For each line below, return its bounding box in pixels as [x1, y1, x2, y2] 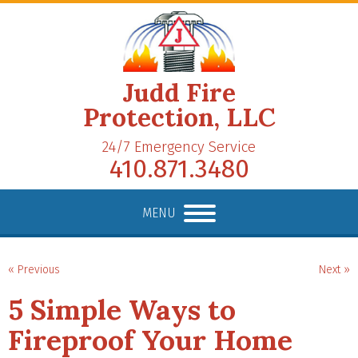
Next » [319, 262, 350, 276]
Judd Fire [122, 75, 236, 109]
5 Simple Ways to [8, 291, 236, 328]
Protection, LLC [82, 100, 276, 133]
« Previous [8, 262, 60, 276]
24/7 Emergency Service [102, 137, 256, 156]
